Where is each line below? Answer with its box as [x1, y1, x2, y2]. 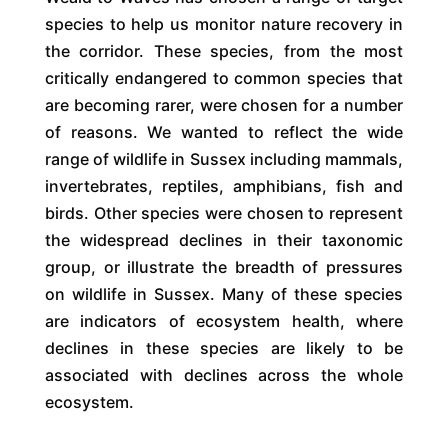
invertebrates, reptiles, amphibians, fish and [44, 175, 404, 196]
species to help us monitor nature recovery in [44, 13, 404, 34]
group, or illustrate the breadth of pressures [44, 256, 404, 277]
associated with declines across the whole [44, 364, 404, 385]
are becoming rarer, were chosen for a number [44, 94, 404, 115]
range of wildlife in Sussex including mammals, [44, 148, 404, 169]
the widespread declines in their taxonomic [44, 229, 404, 250]
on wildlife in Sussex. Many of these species [44, 283, 404, 304]
